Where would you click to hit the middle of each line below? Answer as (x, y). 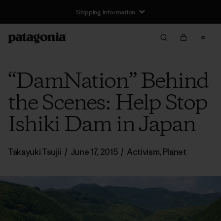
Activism (143, 152)
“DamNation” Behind (108, 82)
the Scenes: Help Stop (108, 104)
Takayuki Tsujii (35, 152)
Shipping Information (106, 12)
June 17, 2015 (94, 152)
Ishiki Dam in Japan (102, 125)
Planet (174, 152)
